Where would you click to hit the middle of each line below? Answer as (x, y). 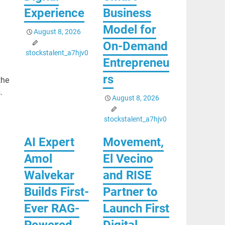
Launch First (136, 208)
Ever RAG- (51, 208)
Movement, (133, 142)
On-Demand (135, 46)
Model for (129, 29)
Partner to (130, 192)
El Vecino (128, 158)
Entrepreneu (136, 63)
